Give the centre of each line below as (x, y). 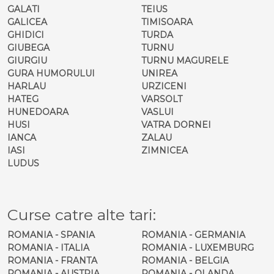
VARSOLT (162, 99)
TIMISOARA (167, 22)
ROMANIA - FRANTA (52, 260)
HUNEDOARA (38, 112)
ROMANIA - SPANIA (51, 235)
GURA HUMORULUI (51, 73)
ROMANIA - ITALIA (48, 247)
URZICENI (164, 86)
